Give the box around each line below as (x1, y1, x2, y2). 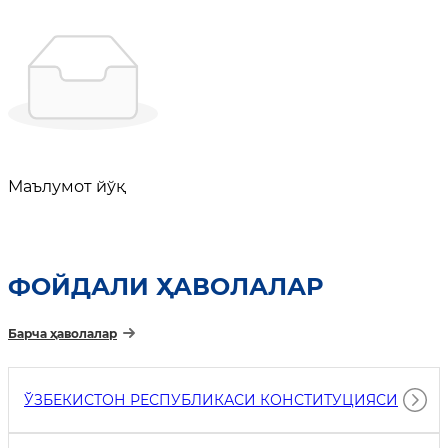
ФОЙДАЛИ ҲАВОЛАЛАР (8, 272, 323, 302)
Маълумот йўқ (8, 177, 125, 197)
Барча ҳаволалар (8, 326, 117, 342)
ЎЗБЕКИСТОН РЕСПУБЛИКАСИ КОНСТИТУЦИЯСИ (24, 391, 398, 410)
